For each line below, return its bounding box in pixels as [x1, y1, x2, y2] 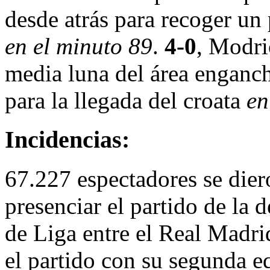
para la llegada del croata [5, 87, 246, 114]
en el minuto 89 [5, 33, 152, 60]
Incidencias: [5, 126, 130, 154]
